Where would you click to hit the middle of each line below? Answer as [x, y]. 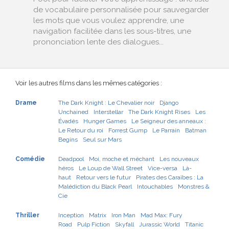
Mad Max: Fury [162, 215]
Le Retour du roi [81, 130]
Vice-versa [163, 168]
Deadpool [71, 159]
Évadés [68, 121]
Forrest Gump [128, 130]
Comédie [30, 159]
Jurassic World [159, 224]
